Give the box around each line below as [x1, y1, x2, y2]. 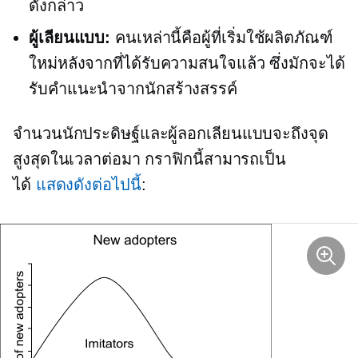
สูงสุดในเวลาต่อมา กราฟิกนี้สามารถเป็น [13, 150, 286, 169]
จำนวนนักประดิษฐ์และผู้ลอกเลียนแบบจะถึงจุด [13, 125, 328, 143]
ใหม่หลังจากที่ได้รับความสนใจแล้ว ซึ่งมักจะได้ [29, 54, 345, 73]
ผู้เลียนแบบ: [29, 29, 111, 47]
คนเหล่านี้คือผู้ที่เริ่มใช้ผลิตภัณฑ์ [110, 29, 333, 47]
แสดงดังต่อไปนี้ [35, 176, 141, 194]
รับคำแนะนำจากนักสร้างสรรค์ [29, 80, 237, 98]
